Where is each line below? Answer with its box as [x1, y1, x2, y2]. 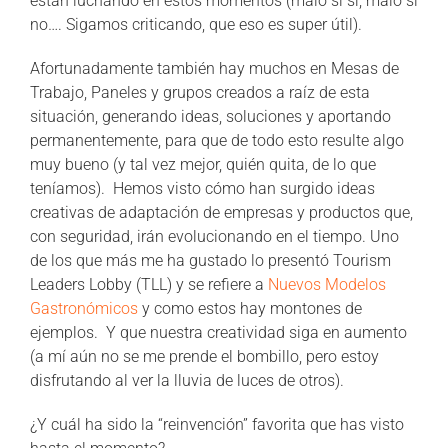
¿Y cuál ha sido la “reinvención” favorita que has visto [30, 414, 404, 434]
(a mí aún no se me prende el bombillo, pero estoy [30, 346, 379, 366]
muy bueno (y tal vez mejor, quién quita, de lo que [30, 154, 376, 174]
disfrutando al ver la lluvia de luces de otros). [30, 370, 344, 390]
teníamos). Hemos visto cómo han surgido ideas [30, 178, 375, 198]
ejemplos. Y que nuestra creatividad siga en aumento [30, 322, 407, 342]
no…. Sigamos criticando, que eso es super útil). [30, 14, 362, 34]
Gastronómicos [30, 298, 138, 318]
